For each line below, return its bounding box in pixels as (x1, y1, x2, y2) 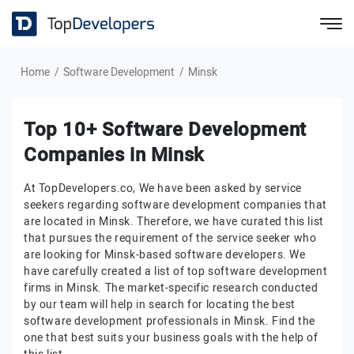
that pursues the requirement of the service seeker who (24, 230, 317, 247)
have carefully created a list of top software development (24, 263, 328, 280)
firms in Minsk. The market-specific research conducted (24, 280, 318, 296)
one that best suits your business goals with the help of (24, 330, 318, 346)
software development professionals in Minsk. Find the (24, 313, 315, 330)
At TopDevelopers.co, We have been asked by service (24, 180, 303, 197)
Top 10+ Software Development (24, 116, 307, 144)
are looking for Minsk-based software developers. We (24, 247, 306, 263)
